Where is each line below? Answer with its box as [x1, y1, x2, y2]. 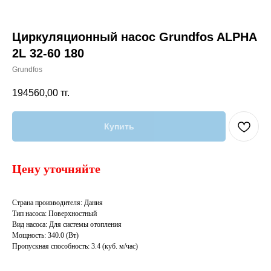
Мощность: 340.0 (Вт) [12, 231, 79, 240]
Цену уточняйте [12, 162, 100, 176]
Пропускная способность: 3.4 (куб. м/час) [12, 242, 138, 251]
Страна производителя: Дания [12, 198, 103, 207]
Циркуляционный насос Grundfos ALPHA [12, 30, 256, 44]
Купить [103, 122, 134, 132]
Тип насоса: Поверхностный [12, 209, 97, 218]
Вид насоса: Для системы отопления [12, 220, 122, 229]
